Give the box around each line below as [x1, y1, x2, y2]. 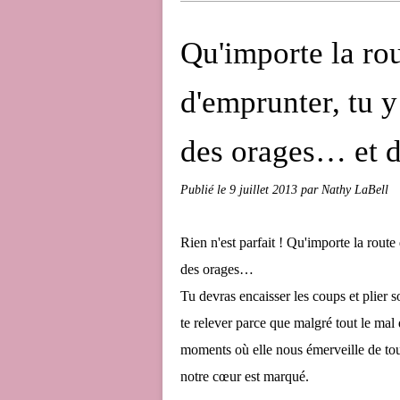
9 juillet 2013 [229, 182, 301, 196]
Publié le [180, 182, 229, 196]
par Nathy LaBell [301, 182, 388, 196]
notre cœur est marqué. [180, 369, 309, 384]
